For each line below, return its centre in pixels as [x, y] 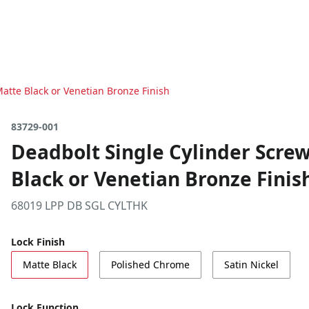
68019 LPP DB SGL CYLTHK [79, 206]
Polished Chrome [150, 265]
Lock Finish [38, 242]
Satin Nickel [251, 265]
